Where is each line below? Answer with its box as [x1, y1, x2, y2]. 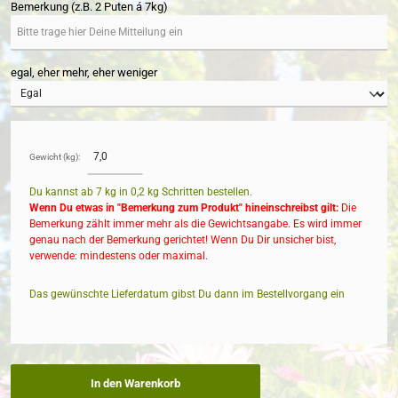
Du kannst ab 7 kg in [29, 185, 131, 198]
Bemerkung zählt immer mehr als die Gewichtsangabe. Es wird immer [29, 217, 362, 230]
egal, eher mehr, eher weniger [11, 66, 157, 80]
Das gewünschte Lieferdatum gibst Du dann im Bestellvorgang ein [29, 288, 345, 301]
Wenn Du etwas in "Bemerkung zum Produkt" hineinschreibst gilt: [29, 201, 338, 214]
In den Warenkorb [90, 376, 180, 390]
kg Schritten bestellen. [145, 185, 252, 198]
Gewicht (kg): [29, 151, 80, 162]
